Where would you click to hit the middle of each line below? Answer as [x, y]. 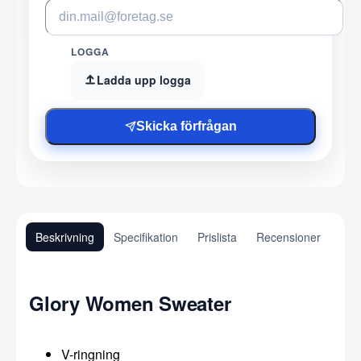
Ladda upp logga [144, 79]
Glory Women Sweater [130, 303]
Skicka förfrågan [186, 126]
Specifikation [146, 237]
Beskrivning [65, 237]
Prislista [217, 237]
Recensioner [288, 237]
